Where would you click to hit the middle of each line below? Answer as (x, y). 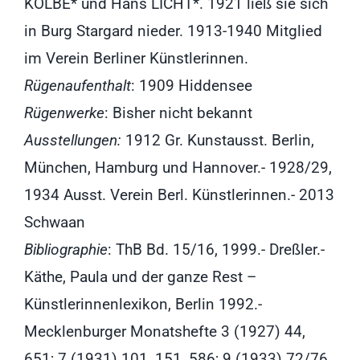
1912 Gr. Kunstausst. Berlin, (218, 140)
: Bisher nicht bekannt (178, 113)
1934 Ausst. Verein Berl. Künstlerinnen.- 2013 (179, 195)
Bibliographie (66, 250)
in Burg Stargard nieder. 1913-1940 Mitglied (173, 31)
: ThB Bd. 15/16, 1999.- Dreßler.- (216, 250)
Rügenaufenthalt (78, 86)
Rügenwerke (64, 113)
